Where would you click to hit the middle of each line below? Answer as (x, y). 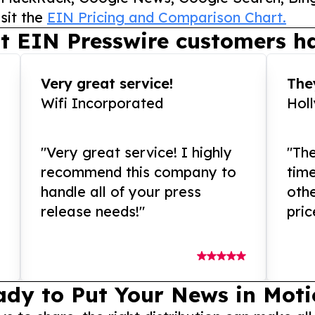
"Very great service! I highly (137, 152)
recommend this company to (139, 172)
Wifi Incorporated (102, 103)
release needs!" (93, 211)
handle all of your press (121, 192)
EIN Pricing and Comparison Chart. (167, 17)
